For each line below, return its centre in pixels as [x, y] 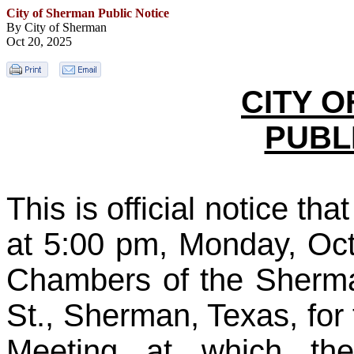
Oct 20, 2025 [39, 41]
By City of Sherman [56, 27]
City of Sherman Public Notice [88, 13]
